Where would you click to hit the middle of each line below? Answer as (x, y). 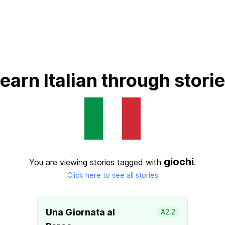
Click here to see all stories (113, 175)
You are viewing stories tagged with (96, 162)
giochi (179, 162)
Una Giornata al (80, 212)
